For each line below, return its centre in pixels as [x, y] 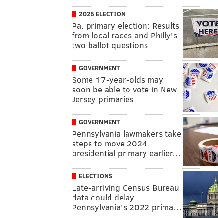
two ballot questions [110, 45]
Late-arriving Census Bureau [126, 187]
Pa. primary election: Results [126, 25]
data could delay [103, 197]
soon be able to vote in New [124, 89]
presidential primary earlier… [127, 153]
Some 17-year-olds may [118, 79]
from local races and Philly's [125, 35]
